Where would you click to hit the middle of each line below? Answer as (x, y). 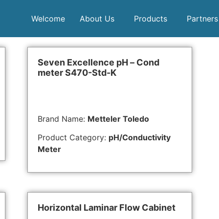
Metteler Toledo (118, 119)
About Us (97, 19)
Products (151, 19)
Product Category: (73, 138)
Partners (202, 19)
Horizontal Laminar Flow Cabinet (107, 207)
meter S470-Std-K (77, 73)
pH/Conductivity (140, 138)
